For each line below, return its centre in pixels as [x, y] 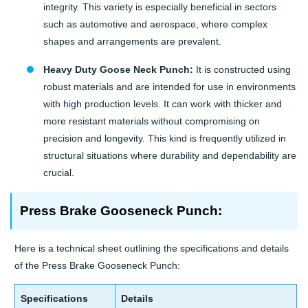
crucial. [59, 173]
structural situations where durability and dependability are [170, 156]
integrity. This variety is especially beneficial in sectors [160, 7]
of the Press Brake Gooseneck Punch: [98, 266]
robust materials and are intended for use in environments [169, 87]
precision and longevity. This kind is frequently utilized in [165, 139]
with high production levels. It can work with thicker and [163, 104]
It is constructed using [242, 70]
